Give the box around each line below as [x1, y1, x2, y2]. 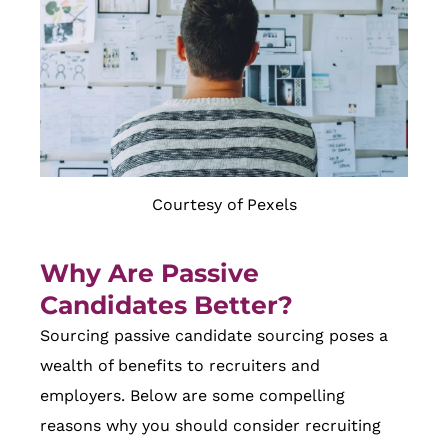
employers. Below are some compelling [40, 386, 345, 406]
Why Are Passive [40, 258, 259, 289]
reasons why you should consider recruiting [40, 416, 381, 436]
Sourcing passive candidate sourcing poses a [40, 326, 388, 346]
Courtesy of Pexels [151, 195, 297, 215]
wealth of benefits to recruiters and [40, 356, 320, 376]
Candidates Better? [40, 290, 293, 321]
